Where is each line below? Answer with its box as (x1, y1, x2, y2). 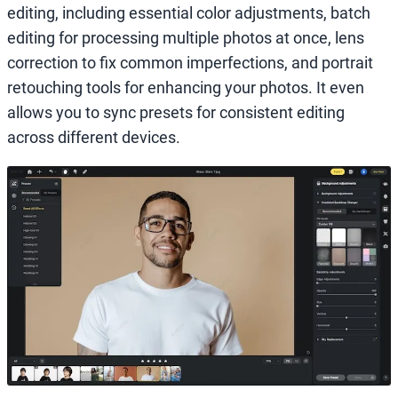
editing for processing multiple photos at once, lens (7, 28, 364, 47)
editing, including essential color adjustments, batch (7, 3, 370, 22)
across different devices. (7, 127, 180, 147)
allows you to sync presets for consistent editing (7, 102, 345, 122)
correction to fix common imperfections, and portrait (7, 52, 373, 72)
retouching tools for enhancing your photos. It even (7, 77, 364, 97)
